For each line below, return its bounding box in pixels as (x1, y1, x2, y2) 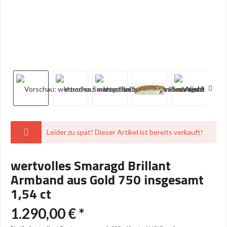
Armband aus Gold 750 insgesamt (11, 170, 204, 190)
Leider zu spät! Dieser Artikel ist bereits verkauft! (46, 128, 203, 136)
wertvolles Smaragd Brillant (11, 156, 171, 175)
